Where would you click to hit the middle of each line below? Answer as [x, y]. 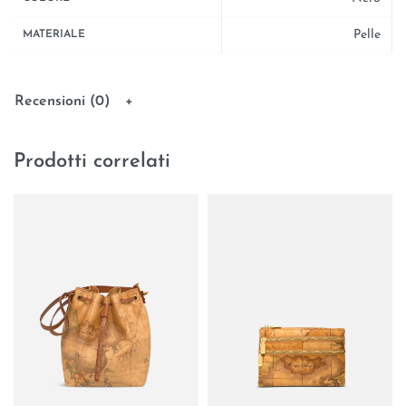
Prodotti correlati [92, 161]
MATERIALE [54, 34]
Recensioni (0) [63, 102]
